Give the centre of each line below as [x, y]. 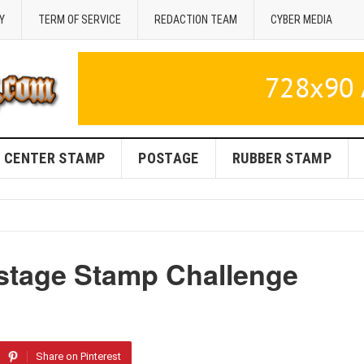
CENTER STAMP [54, 158]
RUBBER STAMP [282, 158]
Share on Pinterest [78, 356]
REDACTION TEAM [196, 19]
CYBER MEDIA [301, 19]
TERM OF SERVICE [80, 19]
